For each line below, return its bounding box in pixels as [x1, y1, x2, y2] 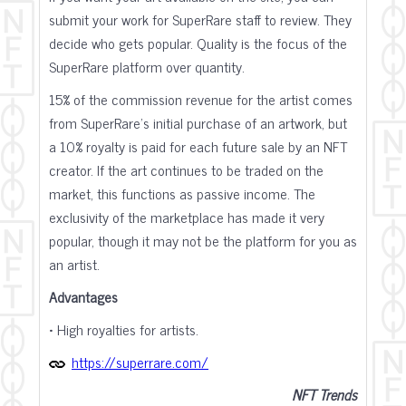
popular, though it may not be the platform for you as [49, 228, 357, 252]
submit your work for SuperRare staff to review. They [49, 7, 352, 31]
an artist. [49, 252, 100, 275]
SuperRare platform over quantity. [49, 54, 245, 78]
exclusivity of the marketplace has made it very [49, 205, 324, 228]
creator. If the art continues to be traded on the [49, 158, 324, 181]
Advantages [49, 285, 118, 308]
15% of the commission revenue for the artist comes [49, 87, 353, 111]
